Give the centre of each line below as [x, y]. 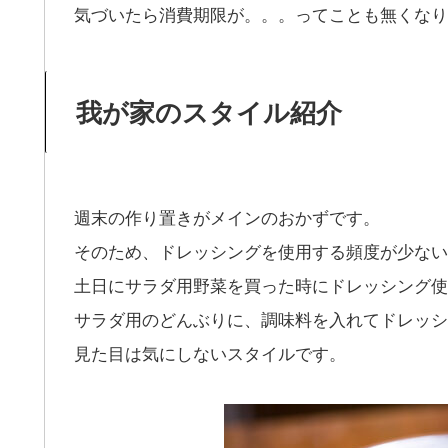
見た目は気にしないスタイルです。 [210, 352]
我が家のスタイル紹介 [209, 111]
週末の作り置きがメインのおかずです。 [227, 216]
